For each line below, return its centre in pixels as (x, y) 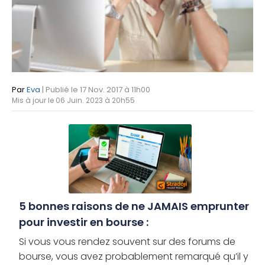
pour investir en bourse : (84, 222)
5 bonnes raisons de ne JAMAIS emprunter (134, 206)
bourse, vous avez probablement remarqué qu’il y (134, 257)
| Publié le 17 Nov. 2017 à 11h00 (96, 90)
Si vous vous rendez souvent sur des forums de (127, 242)
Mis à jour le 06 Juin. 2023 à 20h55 (73, 100)
